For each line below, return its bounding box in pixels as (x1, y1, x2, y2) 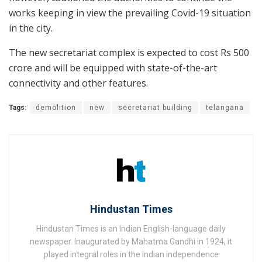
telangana (206, 104, 244, 112)
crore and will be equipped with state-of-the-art (9, 61, 217, 75)
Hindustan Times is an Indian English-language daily (36, 224, 226, 234)
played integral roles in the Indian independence (43, 250, 219, 260)
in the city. (9, 22, 53, 35)
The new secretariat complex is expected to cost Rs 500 (9, 46, 249, 60)
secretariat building (118, 104, 192, 112)
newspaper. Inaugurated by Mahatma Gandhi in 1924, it (30, 237, 232, 247)
